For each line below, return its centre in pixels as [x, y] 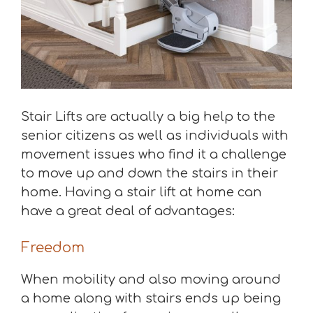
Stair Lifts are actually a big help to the [148, 117]
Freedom [53, 248]
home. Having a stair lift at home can [141, 192]
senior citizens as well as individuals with [155, 136]
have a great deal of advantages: [128, 211]
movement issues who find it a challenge [154, 154]
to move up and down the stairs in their [150, 173]
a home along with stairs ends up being [151, 298]
